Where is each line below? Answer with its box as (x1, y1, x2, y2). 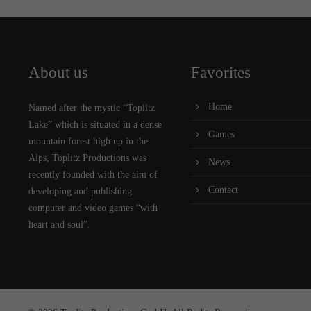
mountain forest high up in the (28, 135, 148, 146)
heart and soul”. (28, 219, 90, 230)
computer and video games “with (28, 202, 158, 213)
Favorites (190, 63, 251, 81)
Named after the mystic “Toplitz (28, 102, 155, 113)
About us (28, 63, 88, 81)
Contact (208, 184, 238, 195)
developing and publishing (28, 185, 132, 196)
